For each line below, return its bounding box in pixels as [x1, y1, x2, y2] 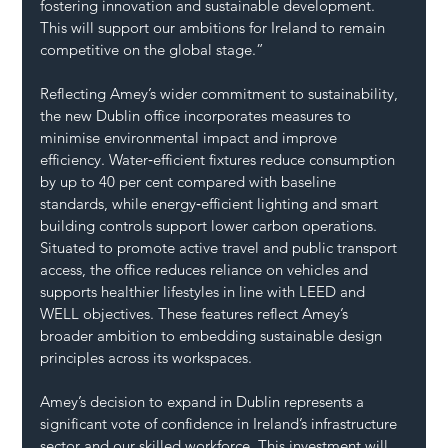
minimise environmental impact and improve [40, 127, 342, 147]
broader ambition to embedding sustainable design [40, 325, 387, 345]
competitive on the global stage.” [40, 39, 265, 59]
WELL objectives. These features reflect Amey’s [40, 303, 353, 323]
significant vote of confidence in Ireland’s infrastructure [40, 413, 402, 433]
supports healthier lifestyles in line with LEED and [40, 281, 370, 301]
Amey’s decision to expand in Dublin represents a [40, 391, 369, 411]
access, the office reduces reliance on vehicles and [40, 259, 373, 279]
